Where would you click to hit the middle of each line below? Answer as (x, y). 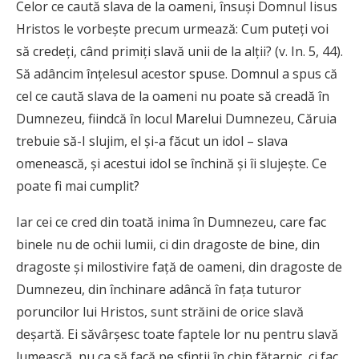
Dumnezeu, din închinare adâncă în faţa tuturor (159, 290)
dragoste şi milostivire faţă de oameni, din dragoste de (179, 267)
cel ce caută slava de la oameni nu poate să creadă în (173, 97)
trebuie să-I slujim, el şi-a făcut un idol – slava (152, 141)
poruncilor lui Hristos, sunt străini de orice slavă (160, 312)
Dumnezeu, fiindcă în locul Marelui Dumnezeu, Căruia (176, 119)
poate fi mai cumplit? (78, 186)
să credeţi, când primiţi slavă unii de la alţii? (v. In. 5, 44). (179, 52)
